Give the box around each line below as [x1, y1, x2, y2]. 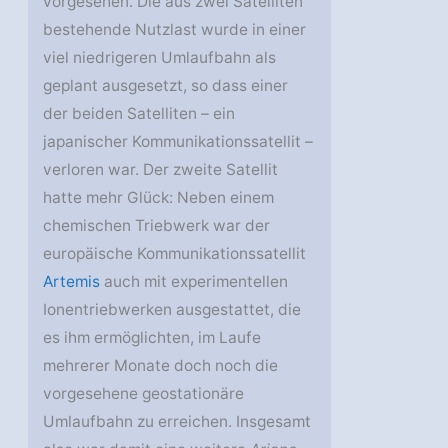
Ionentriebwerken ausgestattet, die [43, 300, 302, 320]
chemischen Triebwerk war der [43, 216, 271, 236]
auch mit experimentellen [100, 272, 289, 292]
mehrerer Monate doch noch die [43, 356, 279, 376]
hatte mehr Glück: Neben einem [43, 188, 275, 208]
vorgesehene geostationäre [43, 384, 245, 404]
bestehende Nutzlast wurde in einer [43, 20, 307, 40]
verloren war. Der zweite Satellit [43, 160, 279, 180]
